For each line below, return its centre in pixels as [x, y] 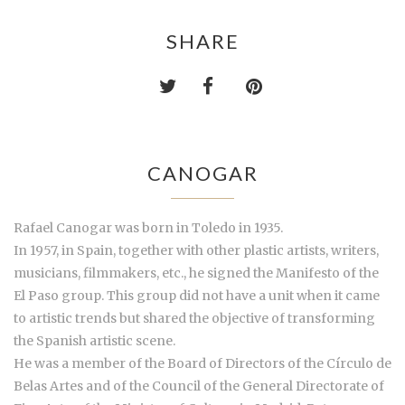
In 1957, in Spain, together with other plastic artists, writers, [196, 250]
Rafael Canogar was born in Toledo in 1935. [148, 227]
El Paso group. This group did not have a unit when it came [197, 295]
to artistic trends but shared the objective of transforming [194, 318]
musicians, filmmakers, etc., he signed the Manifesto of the [196, 273]
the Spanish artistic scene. [94, 340]
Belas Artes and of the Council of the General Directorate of [199, 386]
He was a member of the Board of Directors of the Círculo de [202, 363]
